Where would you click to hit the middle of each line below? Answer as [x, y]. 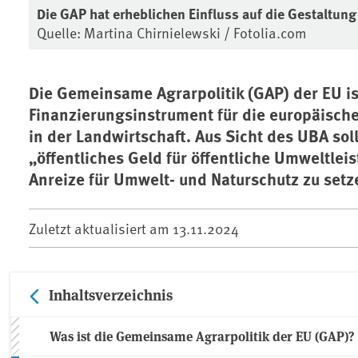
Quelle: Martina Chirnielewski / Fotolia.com [172, 33]
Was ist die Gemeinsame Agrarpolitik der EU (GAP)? [202, 336]
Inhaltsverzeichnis [111, 294]
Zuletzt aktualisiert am [101, 229]
